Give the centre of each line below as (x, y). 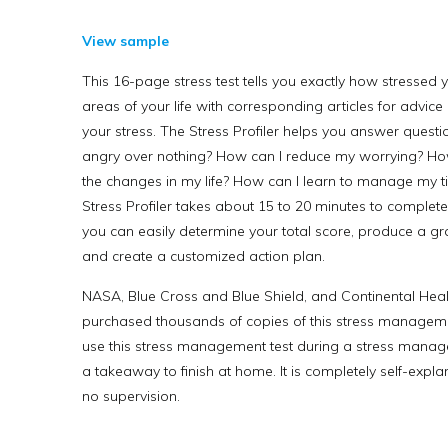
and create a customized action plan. (203, 256)
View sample (125, 41)
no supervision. (131, 396)
